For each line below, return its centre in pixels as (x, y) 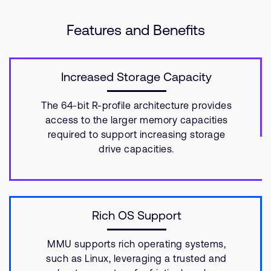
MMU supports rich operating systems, (136, 244)
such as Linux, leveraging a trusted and (136, 258)
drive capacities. (136, 149)
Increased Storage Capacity (136, 77)
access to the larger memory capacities (136, 120)
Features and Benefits (135, 30)
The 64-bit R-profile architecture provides (136, 105)
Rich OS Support (136, 215)
